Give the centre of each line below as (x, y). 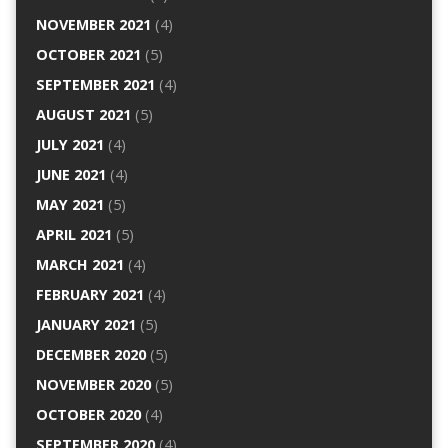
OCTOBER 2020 (88, 415)
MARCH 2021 (79, 265)
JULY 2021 (69, 145)
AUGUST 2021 (83, 115)
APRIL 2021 (73, 235)
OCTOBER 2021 (88, 55)
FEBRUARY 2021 (89, 295)
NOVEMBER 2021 (93, 25)
